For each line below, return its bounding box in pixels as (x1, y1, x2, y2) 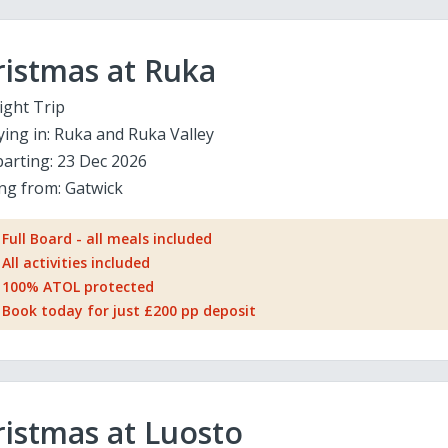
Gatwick (64, 177, 123, 199)
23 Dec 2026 (56, 150, 147, 172)
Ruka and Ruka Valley (53, 123, 214, 145)
